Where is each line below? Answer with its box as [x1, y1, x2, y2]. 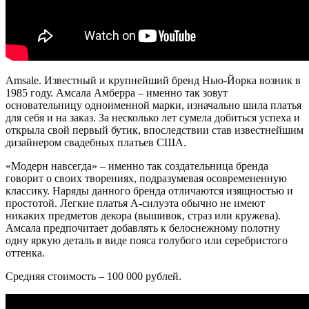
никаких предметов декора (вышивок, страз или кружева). [6, 209, 281, 221]
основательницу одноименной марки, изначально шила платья [6, 99, 301, 111]
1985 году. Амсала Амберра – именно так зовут [6, 86, 228, 99]
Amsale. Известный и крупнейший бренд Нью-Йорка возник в [6, 74, 301, 86]
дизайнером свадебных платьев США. [6, 136, 186, 148]
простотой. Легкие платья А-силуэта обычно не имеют [6, 197, 265, 209]
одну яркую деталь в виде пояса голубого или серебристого [6, 234, 288, 246]
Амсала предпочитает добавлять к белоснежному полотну [6, 221, 280, 234]
